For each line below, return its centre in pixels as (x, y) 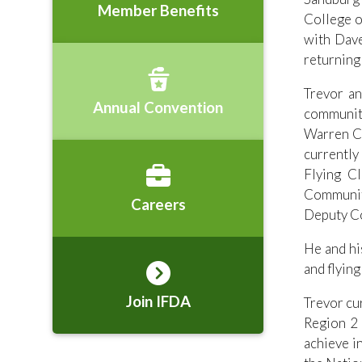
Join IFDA (158, 301)
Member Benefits (158, 11)
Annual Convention (158, 107)
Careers (158, 204)
